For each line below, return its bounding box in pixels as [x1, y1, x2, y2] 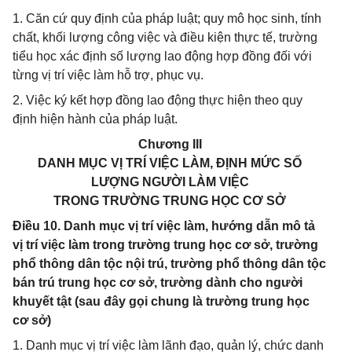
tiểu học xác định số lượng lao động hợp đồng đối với [13, 49, 312, 63]
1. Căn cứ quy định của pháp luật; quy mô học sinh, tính [13, 12, 321, 25]
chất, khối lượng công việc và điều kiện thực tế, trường [13, 31, 317, 44]
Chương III [137, 137, 202, 151]
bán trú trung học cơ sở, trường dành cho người [13, 276, 302, 289]
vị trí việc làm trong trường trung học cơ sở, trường [13, 238, 318, 251]
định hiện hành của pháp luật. [13, 112, 178, 126]
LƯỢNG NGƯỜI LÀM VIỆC [90, 175, 249, 189]
